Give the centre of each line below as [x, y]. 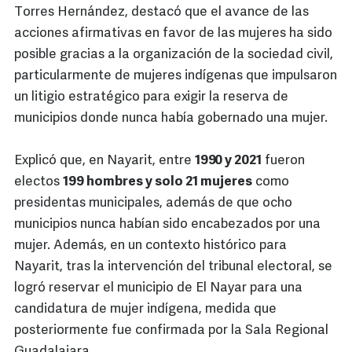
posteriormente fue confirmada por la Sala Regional [171, 331]
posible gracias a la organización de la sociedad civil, [174, 55]
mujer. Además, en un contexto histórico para [150, 246]
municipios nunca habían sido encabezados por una [167, 225]
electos [38, 182]
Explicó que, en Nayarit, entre [104, 161]
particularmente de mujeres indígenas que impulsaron [176, 76]
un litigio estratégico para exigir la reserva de [151, 97]
